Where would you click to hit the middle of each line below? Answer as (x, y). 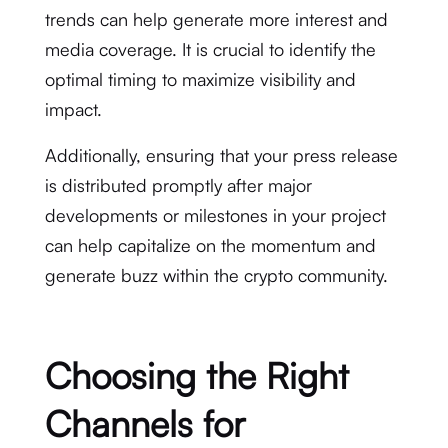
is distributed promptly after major (178, 185)
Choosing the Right (196, 375)
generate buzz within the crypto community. (216, 275)
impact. (73, 109)
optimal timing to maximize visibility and (200, 79)
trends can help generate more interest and (216, 19)
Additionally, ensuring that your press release (221, 155)
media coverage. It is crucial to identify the (210, 49)
